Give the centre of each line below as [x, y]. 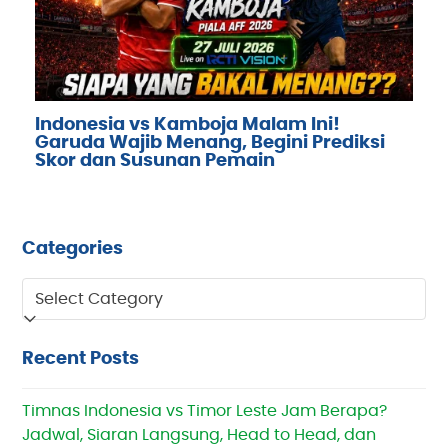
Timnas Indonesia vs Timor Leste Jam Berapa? [205, 410]
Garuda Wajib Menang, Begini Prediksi [209, 142]
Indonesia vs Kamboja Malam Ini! [187, 124]
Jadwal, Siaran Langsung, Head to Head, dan [199, 434]
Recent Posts [81, 358]
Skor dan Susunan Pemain [154, 160]
